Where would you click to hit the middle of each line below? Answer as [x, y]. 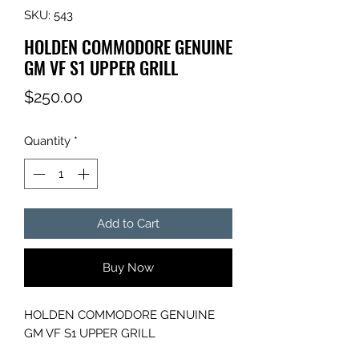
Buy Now [128, 268]
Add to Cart [128, 224]
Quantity [47, 141]
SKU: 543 [48, 15]
